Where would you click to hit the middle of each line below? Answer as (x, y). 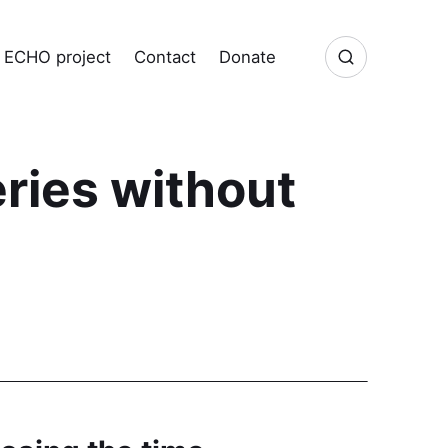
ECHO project (58, 57)
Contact (165, 57)
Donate (247, 57)
